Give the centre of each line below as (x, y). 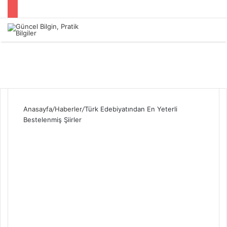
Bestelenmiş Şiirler (52, 119)
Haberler (68, 109)
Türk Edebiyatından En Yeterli (131, 109)
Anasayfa (38, 109)
